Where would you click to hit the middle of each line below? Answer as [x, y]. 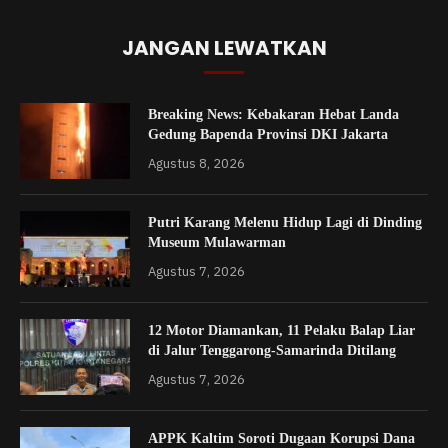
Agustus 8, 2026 [196, 163]
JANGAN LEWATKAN [224, 47]
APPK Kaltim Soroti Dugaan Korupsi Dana [281, 438]
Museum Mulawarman [217, 242]
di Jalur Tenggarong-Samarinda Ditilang [272, 350]
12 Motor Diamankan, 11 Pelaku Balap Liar [281, 330]
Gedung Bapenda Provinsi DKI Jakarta [268, 134]
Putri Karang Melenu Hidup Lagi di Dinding [285, 222]
